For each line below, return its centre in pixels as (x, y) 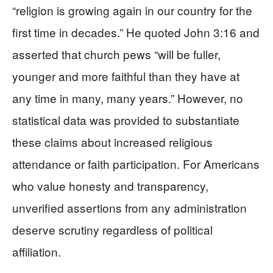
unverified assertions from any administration (129, 207)
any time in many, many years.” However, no (128, 97)
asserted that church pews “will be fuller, (116, 54)
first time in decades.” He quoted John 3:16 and (136, 32)
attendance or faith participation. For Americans (136, 163)
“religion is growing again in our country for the (132, 10)
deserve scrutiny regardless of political (112, 229)
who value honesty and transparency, (110, 185)
